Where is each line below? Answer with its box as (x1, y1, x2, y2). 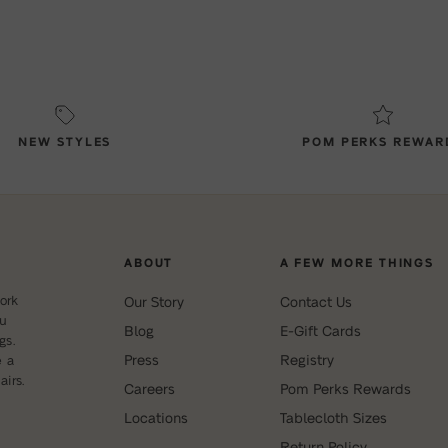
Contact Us (279, 292, 352, 309)
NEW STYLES (18, 133, 112, 148)
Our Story (123, 292, 184, 309)
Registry (279, 350, 334, 367)
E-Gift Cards (279, 321, 361, 338)
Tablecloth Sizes (279, 408, 387, 425)
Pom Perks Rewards (279, 379, 411, 396)
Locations (123, 408, 188, 425)
